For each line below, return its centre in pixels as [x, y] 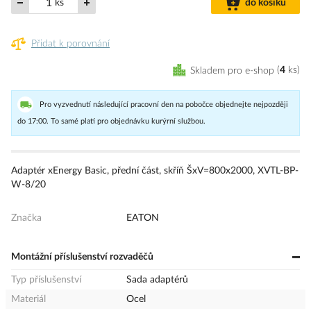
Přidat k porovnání [70, 43]
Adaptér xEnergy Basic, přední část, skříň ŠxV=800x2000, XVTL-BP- [155, 170]
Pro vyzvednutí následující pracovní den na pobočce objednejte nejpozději [164, 104]
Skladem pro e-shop [232, 70]
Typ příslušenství [46, 279]
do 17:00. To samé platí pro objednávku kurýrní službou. [111, 121]
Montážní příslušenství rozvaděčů [82, 257]
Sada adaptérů [158, 279]
